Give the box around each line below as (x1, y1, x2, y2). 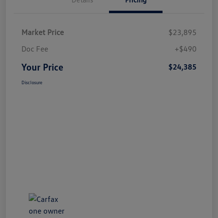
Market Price (21, 27, 64, 37)
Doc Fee (21, 44, 48, 54)
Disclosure (21, 79, 42, 86)
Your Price (21, 61, 63, 73)
